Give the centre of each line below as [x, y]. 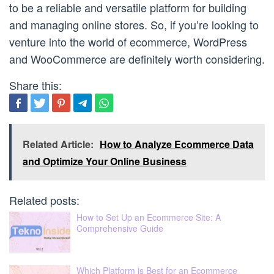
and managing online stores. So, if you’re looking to [134, 24]
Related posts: [44, 200]
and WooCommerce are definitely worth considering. [137, 58]
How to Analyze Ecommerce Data [177, 144]
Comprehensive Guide [120, 228]
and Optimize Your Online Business [105, 161]
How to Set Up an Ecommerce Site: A [149, 217]
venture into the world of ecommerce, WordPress [128, 41]
